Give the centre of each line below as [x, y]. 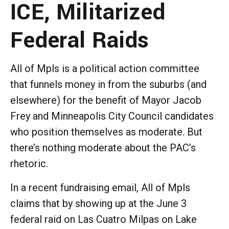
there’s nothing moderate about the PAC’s [103, 147]
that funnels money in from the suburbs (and [108, 84]
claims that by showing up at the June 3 [98, 203]
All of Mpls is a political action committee [105, 68]
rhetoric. [32, 163]
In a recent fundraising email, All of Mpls [100, 187]
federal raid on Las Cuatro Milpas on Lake [104, 219]
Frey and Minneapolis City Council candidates [112, 116]
